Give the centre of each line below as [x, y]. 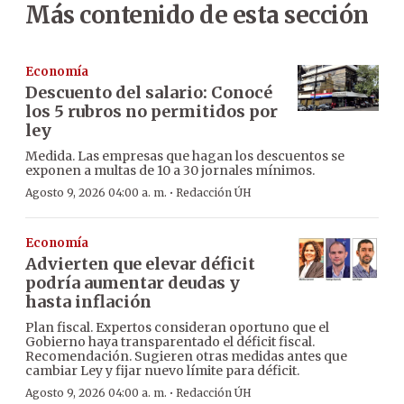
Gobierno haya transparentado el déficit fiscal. [170, 342]
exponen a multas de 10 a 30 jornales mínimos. [170, 171]
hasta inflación [88, 302]
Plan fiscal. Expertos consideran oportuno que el [177, 328]
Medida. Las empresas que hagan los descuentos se [185, 156]
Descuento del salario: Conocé [149, 93]
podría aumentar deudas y [133, 283]
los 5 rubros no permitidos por [151, 112]
